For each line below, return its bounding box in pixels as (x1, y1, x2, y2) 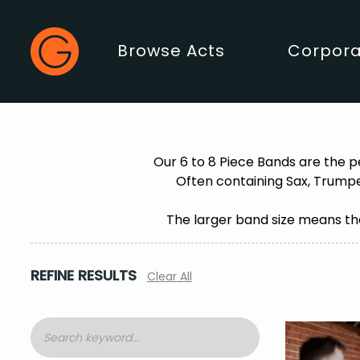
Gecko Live (30, 27, 98, 45)
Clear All (147, 268, 192, 284)
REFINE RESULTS (31, 265, 137, 285)
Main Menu (91, 40, 158, 59)
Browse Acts (117, 39, 225, 62)
